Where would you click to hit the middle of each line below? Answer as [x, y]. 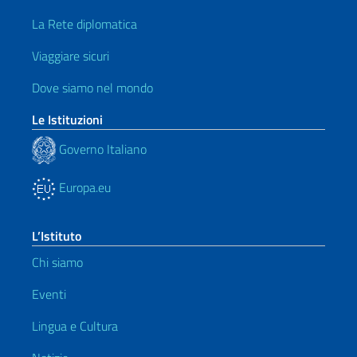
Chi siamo [57, 262]
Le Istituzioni [67, 120]
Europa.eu [83, 187]
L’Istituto [57, 236]
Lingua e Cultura [75, 326]
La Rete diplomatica [84, 24]
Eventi [49, 294]
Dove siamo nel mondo [92, 88]
